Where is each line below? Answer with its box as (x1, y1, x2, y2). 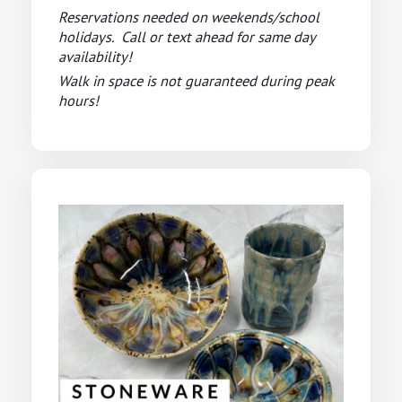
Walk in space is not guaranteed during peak (58, 70, 335, 91)
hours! (58, 90, 99, 110)
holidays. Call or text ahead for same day (58, 26, 315, 47)
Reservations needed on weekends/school (58, 6, 319, 27)
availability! (58, 46, 135, 66)
